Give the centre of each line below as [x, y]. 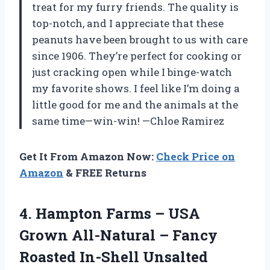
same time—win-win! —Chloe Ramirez [128, 121]
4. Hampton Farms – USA [110, 213]
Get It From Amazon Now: [88, 156]
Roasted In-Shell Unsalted [114, 256]
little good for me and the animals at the [135, 104]
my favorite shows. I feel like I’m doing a [136, 88]
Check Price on [196, 156]
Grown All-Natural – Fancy [118, 235]
